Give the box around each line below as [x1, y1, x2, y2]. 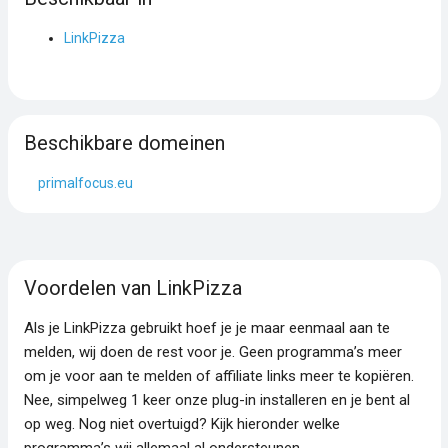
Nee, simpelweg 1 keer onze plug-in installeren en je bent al [23, 390, 410, 409]
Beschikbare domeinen [23, 130, 225, 155]
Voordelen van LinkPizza [23, 275, 242, 300]
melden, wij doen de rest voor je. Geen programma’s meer [23, 342, 402, 361]
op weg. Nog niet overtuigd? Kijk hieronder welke [23, 414, 340, 433]
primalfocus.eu [37, 174, 133, 191]
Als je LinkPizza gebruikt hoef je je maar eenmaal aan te [23, 318, 390, 337]
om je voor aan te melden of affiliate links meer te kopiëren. [23, 366, 414, 385]
